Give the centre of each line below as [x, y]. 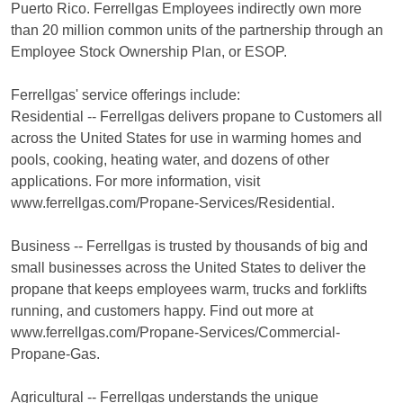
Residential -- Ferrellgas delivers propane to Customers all [197, 116]
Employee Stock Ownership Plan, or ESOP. [149, 52]
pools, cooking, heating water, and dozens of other [170, 160]
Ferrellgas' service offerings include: [125, 95]
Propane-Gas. [55, 354]
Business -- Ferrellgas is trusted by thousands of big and [189, 246]
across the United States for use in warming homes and [186, 138]
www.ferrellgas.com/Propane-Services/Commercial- [175, 332]
